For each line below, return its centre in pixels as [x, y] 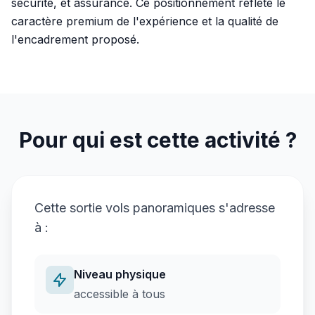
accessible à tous [120, 294]
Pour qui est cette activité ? [157, 140]
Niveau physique [120, 274]
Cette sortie [70, 208]
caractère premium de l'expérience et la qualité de [145, 21]
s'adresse [245, 208]
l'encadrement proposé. [75, 39]
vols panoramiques [160, 208]
